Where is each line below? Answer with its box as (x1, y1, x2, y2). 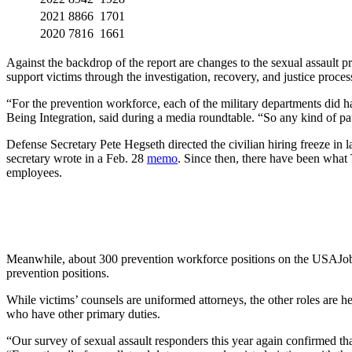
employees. (6, 166, 65, 180)
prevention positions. (6, 266, 109, 280)
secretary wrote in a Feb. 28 (6, 152, 147, 166)
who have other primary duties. (6, 307, 160, 321)
